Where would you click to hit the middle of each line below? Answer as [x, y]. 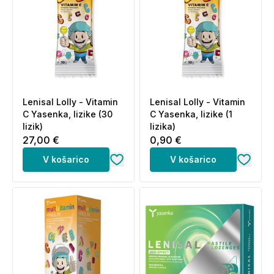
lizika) [163, 126]
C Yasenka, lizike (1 [191, 114]
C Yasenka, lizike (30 [68, 114]
